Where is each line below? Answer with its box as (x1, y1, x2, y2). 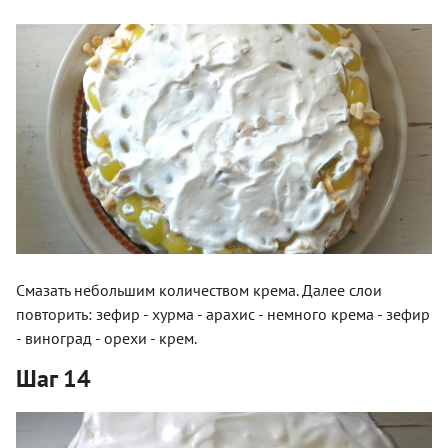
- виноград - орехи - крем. (16, 327, 197, 348)
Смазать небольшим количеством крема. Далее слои (16, 279, 382, 300)
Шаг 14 (16, 362, 91, 394)
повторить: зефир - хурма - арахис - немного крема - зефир (16, 303, 430, 324)
